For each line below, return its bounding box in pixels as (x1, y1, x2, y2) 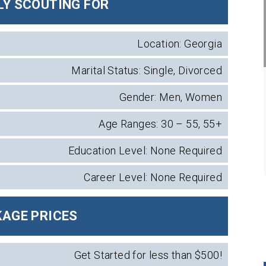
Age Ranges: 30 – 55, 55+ (99, 118, 222, 130)
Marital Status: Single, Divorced (71, 64, 222, 77)
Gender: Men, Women (119, 91, 222, 103)
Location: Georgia (137, 37, 222, 50)
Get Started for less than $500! (74, 249, 222, 261)
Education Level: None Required (68, 144, 222, 157)
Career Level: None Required (84, 171, 222, 183)
